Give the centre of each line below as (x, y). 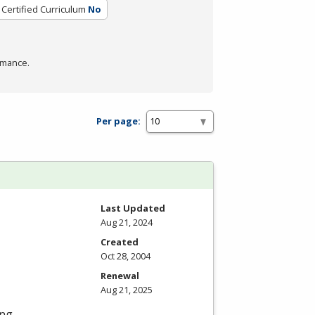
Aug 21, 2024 (127, 222)
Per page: (118, 121)
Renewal (120, 275)
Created (120, 242)
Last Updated (133, 208)
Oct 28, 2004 (126, 256)
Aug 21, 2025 (127, 289)
